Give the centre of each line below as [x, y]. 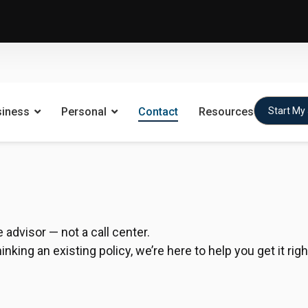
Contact [158, 112]
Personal [84, 112]
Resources [226, 112]
